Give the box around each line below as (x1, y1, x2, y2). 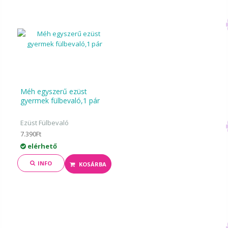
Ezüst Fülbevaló (20, 118, 69, 127)
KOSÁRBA (78, 160, 106, 168)
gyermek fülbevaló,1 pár (20, 96, 100, 105)
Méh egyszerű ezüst (20, 87, 88, 96)
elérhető (26, 141, 58, 151)
